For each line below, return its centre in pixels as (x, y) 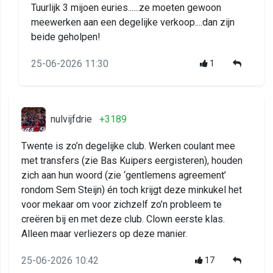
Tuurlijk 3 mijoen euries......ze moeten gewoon (126, 8)
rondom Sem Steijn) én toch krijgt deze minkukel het (132, 190)
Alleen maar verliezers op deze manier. (104, 234)
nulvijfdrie (71, 119)
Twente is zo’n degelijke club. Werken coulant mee (128, 146)
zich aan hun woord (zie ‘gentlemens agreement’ (124, 175)
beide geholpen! (66, 37)
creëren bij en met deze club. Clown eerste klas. (123, 219)
